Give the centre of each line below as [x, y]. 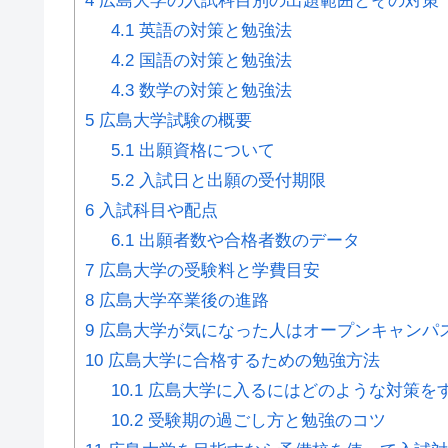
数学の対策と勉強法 [212, 90]
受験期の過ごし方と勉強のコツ [264, 420]
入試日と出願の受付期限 [229, 180]
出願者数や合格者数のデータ [246, 240]
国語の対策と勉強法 [212, 60]
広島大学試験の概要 [173, 120]
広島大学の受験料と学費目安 [207, 270]
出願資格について [204, 150]
